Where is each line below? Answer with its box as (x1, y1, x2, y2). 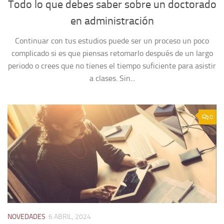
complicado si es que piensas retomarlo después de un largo (11, 48, 213, 58)
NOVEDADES (7, 212, 45, 221)
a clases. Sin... (89, 73, 135, 83)
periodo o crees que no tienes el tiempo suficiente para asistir (8, 60, 216, 70)
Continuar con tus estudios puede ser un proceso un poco (15, 35, 209, 45)
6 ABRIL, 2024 (48, 212, 91, 221)
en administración (70, 14, 154, 27)
